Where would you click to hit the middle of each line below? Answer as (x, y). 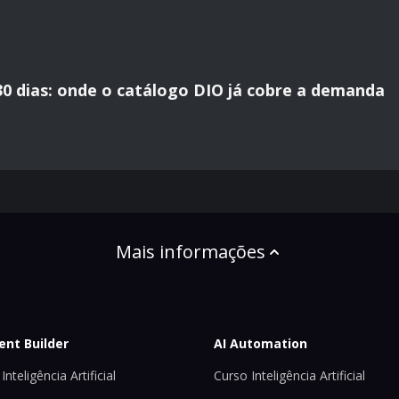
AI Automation (261, 343)
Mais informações (191, 252)
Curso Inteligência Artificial (289, 375)
